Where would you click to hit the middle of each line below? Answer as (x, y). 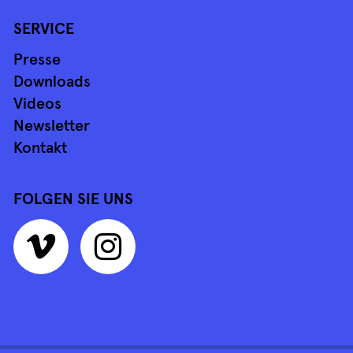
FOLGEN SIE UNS (73, 199)
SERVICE (44, 29)
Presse (37, 59)
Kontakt (40, 148)
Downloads (52, 82)
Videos (37, 104)
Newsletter (52, 126)
